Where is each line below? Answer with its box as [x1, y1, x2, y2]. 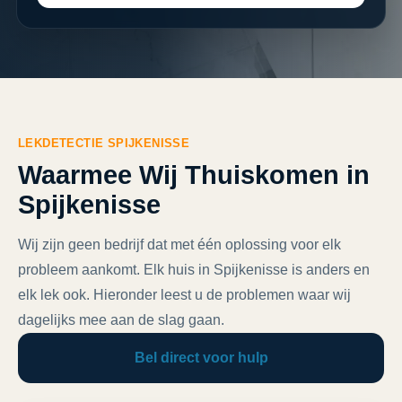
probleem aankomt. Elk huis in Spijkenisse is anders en [18, 262, 370, 277]
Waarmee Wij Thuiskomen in [18, 161, 370, 189]
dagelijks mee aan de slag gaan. [18, 312, 224, 328]
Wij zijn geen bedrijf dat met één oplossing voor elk [18, 237, 341, 252]
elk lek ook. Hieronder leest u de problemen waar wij [18, 287, 351, 302]
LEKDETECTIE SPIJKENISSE [18, 136, 190, 150]
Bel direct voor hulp [134, 350, 268, 365]
